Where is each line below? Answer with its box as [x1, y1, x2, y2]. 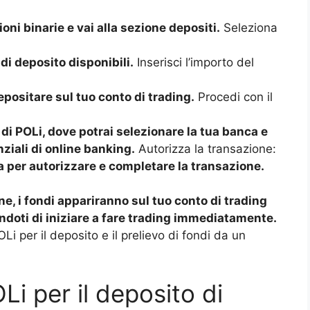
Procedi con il [194, 89, 273, 104]
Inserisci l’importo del [134, 55, 254, 69]
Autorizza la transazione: [135, 141, 276, 156]
